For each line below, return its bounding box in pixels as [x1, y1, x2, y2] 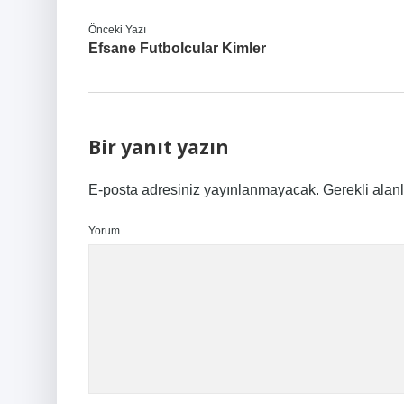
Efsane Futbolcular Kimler [88, 41, 266, 56]
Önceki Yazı [88, 23, 146, 36]
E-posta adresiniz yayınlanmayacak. [88, 182, 319, 197]
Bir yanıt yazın [88, 134, 229, 160]
